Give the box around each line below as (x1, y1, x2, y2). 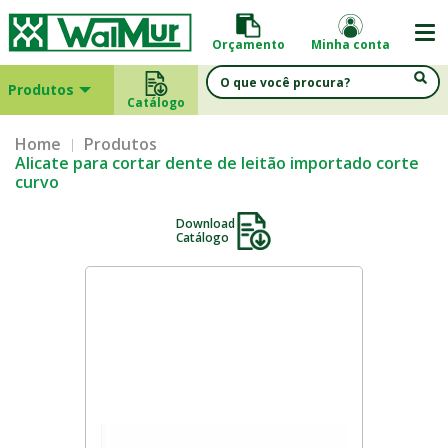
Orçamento (212, 36, 285, 53)
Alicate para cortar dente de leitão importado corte (15, 152, 419, 174)
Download (175, 215, 235, 232)
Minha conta (311, 36, 390, 53)
